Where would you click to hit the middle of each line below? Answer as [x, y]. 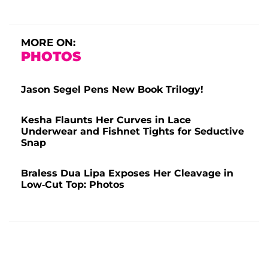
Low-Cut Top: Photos [73, 185]
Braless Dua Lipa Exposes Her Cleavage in [127, 173]
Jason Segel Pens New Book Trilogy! [112, 90]
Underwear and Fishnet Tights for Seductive [133, 132]
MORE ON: [48, 43]
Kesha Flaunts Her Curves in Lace [106, 120]
